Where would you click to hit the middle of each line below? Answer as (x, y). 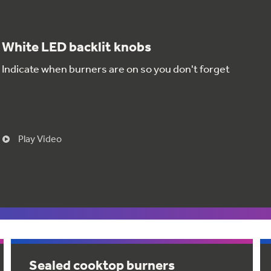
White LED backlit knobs (77, 47)
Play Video (40, 139)
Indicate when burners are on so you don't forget (116, 69)
